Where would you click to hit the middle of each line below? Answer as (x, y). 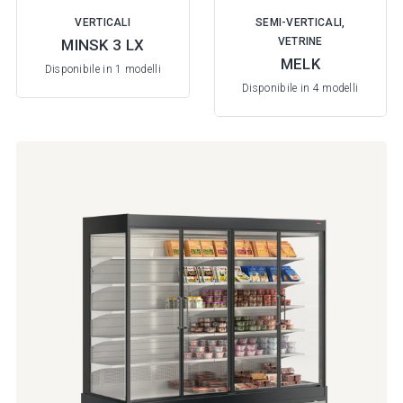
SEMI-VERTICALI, (300, 23)
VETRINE (300, 42)
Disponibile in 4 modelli (300, 88)
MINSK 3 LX (103, 45)
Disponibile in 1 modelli (103, 69)
